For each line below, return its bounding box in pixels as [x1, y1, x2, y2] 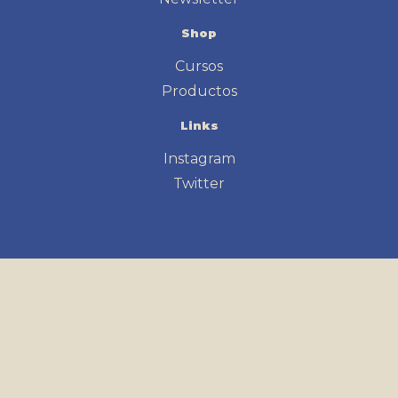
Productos [161, 82, 237, 99]
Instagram [163, 149, 235, 167]
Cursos [175, 57, 223, 75]
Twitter [173, 174, 225, 192]
